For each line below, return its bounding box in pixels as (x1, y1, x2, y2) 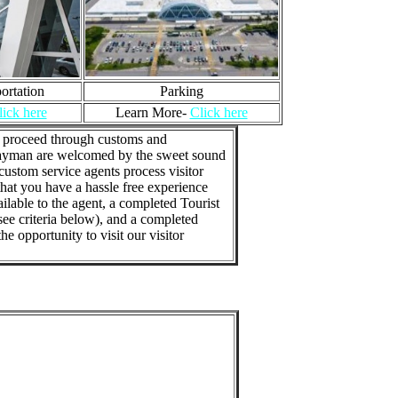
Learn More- (115, 105, 190, 120)
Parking (159, 84, 203, 99)
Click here (189, 105, 248, 120)
